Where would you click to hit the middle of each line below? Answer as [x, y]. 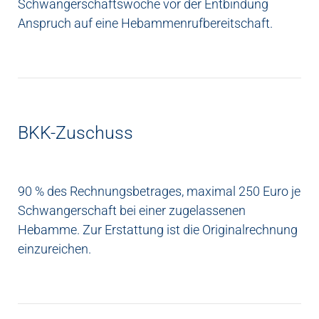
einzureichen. [54, 249]
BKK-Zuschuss [75, 133]
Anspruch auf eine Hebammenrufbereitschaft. [145, 23]
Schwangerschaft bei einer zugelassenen [132, 211]
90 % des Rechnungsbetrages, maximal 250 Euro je [159, 192]
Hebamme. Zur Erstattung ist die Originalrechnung [158, 230]
